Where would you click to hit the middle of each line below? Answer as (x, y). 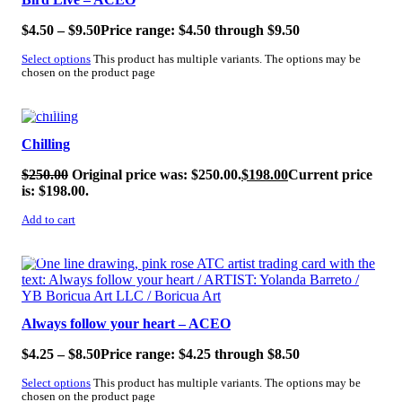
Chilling (46, 144)
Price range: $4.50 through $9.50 (200, 31)
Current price (330, 174)
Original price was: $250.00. (157, 174)
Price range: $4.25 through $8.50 (200, 354)
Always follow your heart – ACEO (126, 323)
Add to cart (48, 219)
